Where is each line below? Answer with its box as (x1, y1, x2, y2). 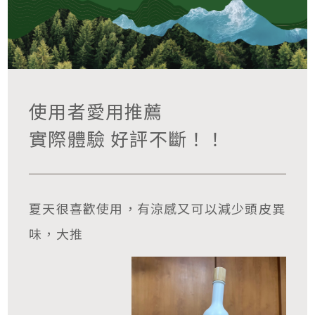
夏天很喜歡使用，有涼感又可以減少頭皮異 (29, 199, 286, 218)
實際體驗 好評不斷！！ (29, 124, 226, 151)
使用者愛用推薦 (29, 97, 163, 124)
